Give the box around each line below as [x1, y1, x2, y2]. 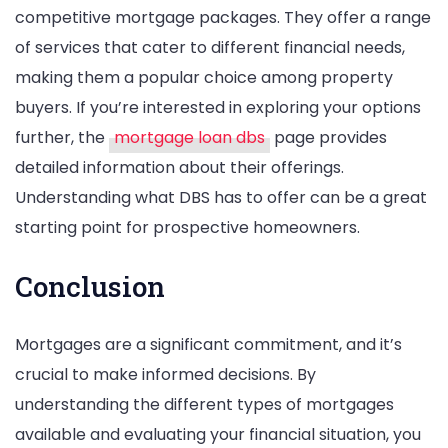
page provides [270, 125, 387, 149]
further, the [15, 125, 109, 149]
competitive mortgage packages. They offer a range [15, 5, 431, 29]
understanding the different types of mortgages [15, 393, 394, 417]
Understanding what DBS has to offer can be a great [15, 185, 427, 209]
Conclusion [15, 268, 165, 306]
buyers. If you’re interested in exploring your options [15, 95, 421, 119]
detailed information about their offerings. [15, 155, 344, 179]
